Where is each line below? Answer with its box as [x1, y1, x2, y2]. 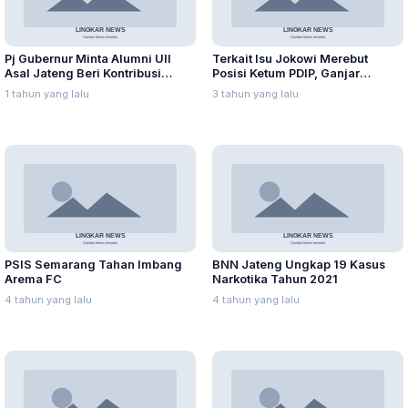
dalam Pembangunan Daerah [5, 81, 174, 96]
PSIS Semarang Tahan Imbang [5, 258, 182, 272]
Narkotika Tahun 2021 [212, 272, 338, 287]
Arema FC [5, 272, 62, 287]
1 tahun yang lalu [5, 87, 89, 101]
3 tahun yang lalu [212, 87, 299, 101]
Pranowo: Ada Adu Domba [212, 81, 363, 96]
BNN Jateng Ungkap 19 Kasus [212, 258, 385, 272]
